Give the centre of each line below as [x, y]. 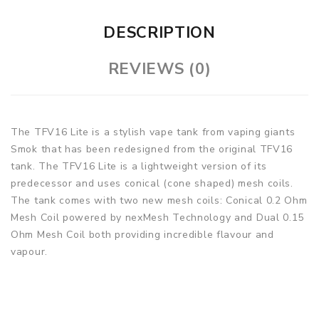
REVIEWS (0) [159, 69]
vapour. [29, 251]
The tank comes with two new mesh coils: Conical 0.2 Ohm [159, 200]
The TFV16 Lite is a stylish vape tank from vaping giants [153, 132]
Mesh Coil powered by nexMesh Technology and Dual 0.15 [158, 217]
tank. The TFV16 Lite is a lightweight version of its [139, 166]
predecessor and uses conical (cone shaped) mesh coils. [152, 183]
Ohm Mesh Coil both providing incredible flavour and [142, 234]
